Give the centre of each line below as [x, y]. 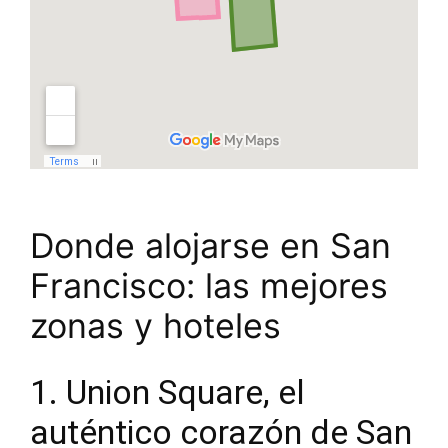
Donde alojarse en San [210, 246]
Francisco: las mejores [209, 286]
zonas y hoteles [155, 326]
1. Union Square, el [167, 392]
